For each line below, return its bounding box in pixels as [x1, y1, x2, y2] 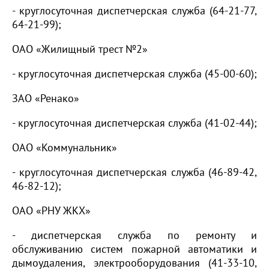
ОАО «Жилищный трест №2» [12, 42, 148, 56]
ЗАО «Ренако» [12, 91, 79, 106]
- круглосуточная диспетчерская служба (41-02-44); [12, 116, 257, 130]
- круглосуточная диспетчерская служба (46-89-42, [12, 165, 257, 180]
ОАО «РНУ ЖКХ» [12, 204, 91, 218]
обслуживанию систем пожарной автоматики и [12, 242, 257, 256]
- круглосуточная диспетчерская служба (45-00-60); [12, 67, 257, 81]
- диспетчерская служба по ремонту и [12, 228, 257, 243]
